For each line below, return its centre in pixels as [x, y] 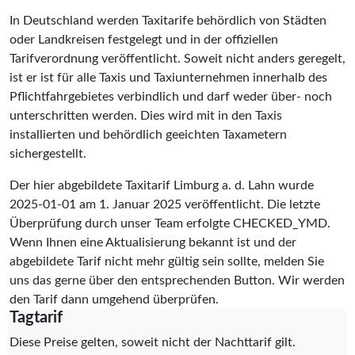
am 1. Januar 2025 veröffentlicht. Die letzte [198, 204]
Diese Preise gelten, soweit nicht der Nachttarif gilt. [153, 342]
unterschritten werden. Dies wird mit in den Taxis [146, 115]
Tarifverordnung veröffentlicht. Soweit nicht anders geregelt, [177, 58]
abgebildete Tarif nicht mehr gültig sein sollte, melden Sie [167, 261]
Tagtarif [36, 317]
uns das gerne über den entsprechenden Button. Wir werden [177, 280]
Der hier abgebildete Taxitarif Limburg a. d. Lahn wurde [162, 185]
